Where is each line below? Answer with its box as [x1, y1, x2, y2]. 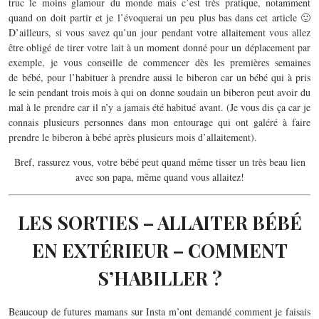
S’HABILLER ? [97, 265, 222, 291]
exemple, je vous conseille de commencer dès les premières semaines [9, 56, 310, 70]
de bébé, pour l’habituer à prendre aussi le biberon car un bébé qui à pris [9, 70, 310, 85]
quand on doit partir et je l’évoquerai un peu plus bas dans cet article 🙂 [9, 11, 310, 25]
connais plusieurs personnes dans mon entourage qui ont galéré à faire [9, 115, 310, 130]
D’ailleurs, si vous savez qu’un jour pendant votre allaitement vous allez [9, 26, 310, 40]
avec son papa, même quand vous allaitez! [75, 170, 244, 184]
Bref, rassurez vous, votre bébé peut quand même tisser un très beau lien [14, 155, 305, 169]
